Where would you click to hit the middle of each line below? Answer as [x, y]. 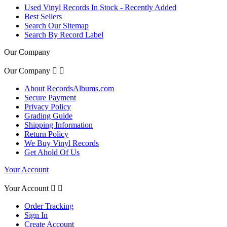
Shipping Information [59, 125]
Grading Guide [48, 116]
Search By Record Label [64, 34]
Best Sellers [43, 16]
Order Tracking [49, 206]
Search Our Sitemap [56, 25]
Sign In [36, 215]
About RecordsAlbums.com [69, 88]
